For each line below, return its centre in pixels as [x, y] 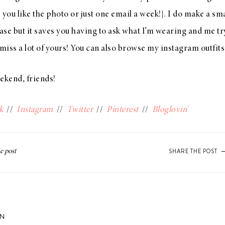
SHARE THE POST [193, 151]
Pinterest [123, 110]
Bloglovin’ [170, 110]
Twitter [80, 110]
